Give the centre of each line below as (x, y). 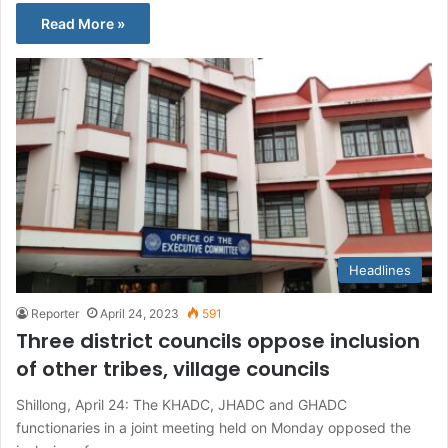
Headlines (380, 270)
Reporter (55, 314)
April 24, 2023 (139, 314)
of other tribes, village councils (173, 369)
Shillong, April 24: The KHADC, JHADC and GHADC (181, 405)
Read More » (83, 24)
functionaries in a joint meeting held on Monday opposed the (213, 428)
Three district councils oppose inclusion (218, 341)
